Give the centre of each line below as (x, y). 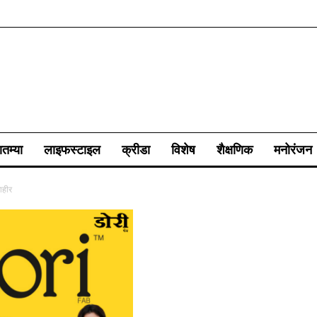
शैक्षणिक (235, 149)
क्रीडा (136, 149)
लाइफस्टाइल (72, 149)
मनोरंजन (293, 149)
